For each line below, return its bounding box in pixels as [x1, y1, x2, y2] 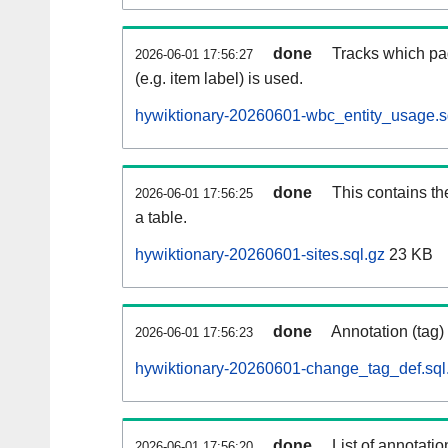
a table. [135, 209, 187, 227]
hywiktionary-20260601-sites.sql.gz [135, 246, 385, 264]
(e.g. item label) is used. [135, 70, 303, 88]
